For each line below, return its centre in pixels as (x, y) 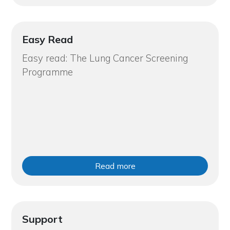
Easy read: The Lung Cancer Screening (105, 58)
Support (42, 219)
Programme (47, 72)
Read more (115, 166)
